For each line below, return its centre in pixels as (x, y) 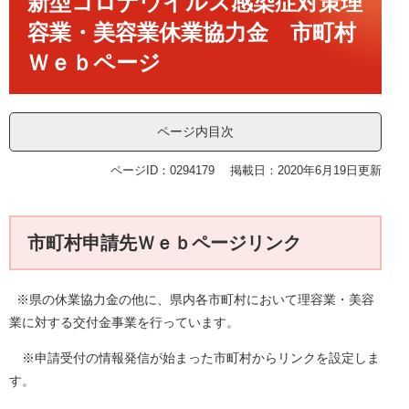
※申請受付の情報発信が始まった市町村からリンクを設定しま (194, 358)
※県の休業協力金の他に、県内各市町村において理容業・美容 (192, 300)
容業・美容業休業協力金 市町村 (192, 32)
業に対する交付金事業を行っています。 (124, 323)
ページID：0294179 (163, 171)
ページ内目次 (195, 131)
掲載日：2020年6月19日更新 (306, 171)
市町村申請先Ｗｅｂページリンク (164, 243)
